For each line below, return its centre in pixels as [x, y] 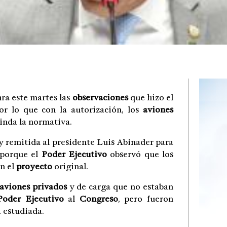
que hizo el [150, 98]
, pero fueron [145, 199]
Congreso [99, 199]
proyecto [34, 166]
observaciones [100, 98]
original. [70, 166]
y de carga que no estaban [120, 187]
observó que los [140, 154]
